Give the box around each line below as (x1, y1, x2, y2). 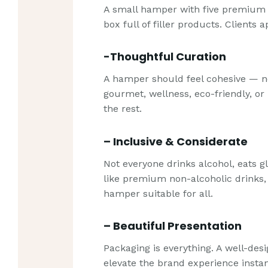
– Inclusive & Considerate (103, 133, 248, 149)
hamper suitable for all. (103, 187, 214, 199)
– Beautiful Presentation (103, 218, 242, 234)
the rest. (103, 103, 142, 115)
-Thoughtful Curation (103, 49, 227, 65)
